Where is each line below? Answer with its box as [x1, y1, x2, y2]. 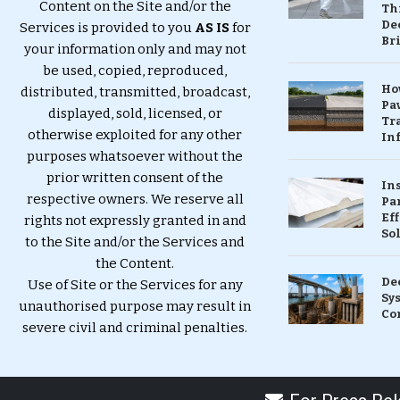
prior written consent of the [46, 169, 224, 186]
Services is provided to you [19, 19, 195, 36]
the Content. [96, 254, 175, 271]
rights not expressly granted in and [23, 212, 246, 229]
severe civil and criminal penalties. [22, 319, 248, 336]
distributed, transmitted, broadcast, [20, 83, 250, 100]
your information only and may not [23, 40, 246, 57]
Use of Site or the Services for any [27, 276, 243, 293]
